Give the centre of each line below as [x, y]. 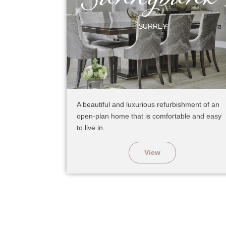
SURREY [152, 26]
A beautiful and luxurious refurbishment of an [148, 105]
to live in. [91, 128]
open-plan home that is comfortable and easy [149, 116]
